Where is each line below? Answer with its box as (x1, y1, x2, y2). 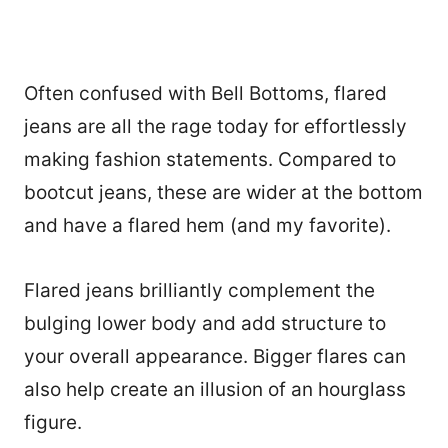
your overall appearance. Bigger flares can (24, 345, 406, 369)
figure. (24, 411, 87, 435)
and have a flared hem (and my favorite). (24, 214, 391, 238)
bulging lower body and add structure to (24, 312, 386, 336)
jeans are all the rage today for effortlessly (24, 115, 407, 139)
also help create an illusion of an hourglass (24, 378, 406, 402)
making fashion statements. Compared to (24, 148, 396, 172)
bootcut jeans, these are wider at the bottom (24, 181, 423, 205)
